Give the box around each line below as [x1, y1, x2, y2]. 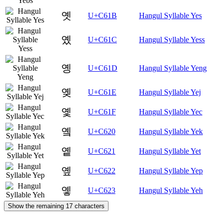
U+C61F [88, 107, 116, 116]
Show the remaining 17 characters [8, 202, 105, 210]
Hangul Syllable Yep [139, 166, 203, 175]
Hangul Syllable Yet [139, 146, 201, 155]
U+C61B [88, 11, 117, 20]
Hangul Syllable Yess [139, 35, 205, 44]
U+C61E [88, 87, 116, 96]
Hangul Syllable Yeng [139, 63, 207, 72]
